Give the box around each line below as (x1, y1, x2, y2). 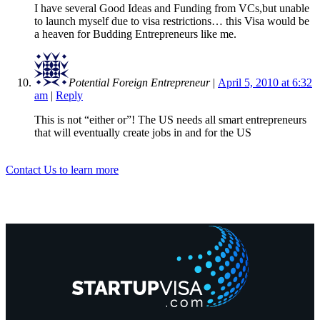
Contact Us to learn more (6, 163, 119, 176)
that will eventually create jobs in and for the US (34, 126, 251, 139)
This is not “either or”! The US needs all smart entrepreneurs (34, 113, 306, 126)
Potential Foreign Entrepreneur (69, 76, 210, 89)
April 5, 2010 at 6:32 (218, 76, 312, 89)
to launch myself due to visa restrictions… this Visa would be (34, 14, 309, 27)
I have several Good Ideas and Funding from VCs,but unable (34, 1, 309, 14)
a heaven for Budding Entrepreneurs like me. (34, 27, 236, 40)
